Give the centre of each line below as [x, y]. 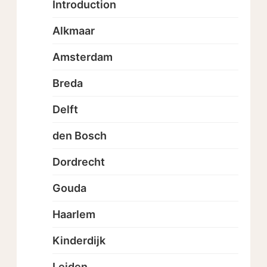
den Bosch [80, 136]
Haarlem [74, 214]
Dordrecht [79, 162]
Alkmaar [74, 31]
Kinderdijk [79, 240]
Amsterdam [83, 57]
